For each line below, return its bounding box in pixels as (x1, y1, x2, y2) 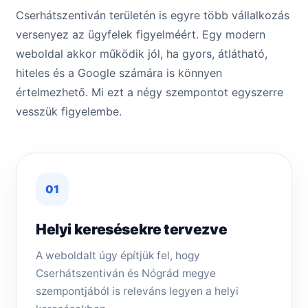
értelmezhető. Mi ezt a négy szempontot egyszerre (16, 85, 283, 100)
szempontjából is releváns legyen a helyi (36, 285, 239, 298)
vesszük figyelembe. (16, 104, 122, 119)
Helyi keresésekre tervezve (36, 221, 228, 239)
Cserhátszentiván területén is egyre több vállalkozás (16, 8, 289, 23)
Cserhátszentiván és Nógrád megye (36, 267, 216, 280)
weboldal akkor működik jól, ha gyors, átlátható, (16, 47, 267, 61)
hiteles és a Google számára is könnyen (16, 66, 222, 80)
